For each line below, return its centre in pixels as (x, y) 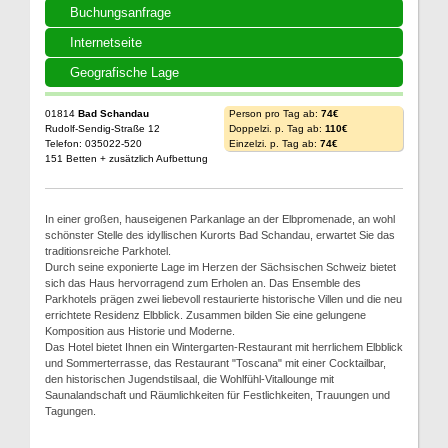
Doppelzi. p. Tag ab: (277, 128)
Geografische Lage (124, 72)
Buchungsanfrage (120, 12)
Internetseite (106, 42)
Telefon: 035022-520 (93, 143)
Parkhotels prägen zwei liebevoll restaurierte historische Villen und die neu (223, 298)
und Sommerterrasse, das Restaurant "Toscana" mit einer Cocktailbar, (215, 362)
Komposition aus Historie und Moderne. (140, 330)
